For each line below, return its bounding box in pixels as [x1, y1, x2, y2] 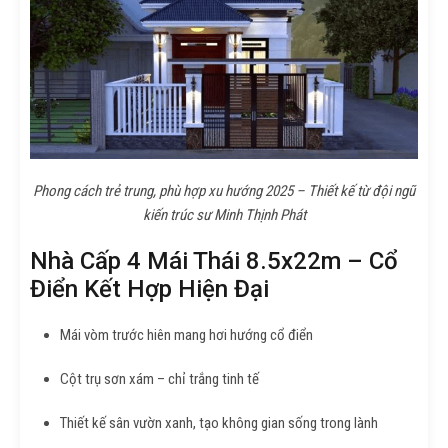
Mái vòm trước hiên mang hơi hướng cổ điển [60, 325, 313, 344]
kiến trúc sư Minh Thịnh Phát [142, 205, 306, 224]
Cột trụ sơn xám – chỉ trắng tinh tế [60, 369, 259, 388]
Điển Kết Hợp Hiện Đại [30, 274, 269, 303]
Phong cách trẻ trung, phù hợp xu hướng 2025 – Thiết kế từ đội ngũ [33, 181, 415, 200]
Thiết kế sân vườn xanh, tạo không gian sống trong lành [60, 413, 378, 432]
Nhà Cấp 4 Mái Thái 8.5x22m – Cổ [30, 246, 398, 275]
